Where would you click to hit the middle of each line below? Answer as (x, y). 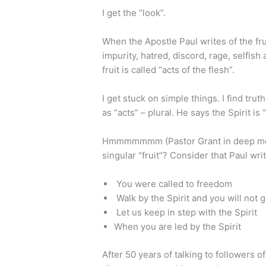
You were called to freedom (173, 184)
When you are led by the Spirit (178, 227)
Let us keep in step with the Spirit (186, 213)
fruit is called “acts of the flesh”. (169, 70)
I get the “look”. (134, 13)
